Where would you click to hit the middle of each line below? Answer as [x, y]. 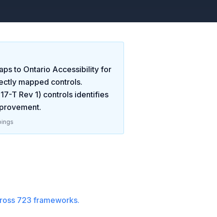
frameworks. [55, 200]
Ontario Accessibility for [67, 69]
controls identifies [75, 94]
